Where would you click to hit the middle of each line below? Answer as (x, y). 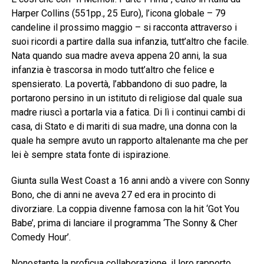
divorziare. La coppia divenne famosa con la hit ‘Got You (125, 209)
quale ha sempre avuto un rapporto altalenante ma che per (129, 141)
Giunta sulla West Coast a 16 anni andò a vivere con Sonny (130, 181)
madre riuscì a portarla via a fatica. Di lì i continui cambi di (128, 113)
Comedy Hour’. (41, 237)
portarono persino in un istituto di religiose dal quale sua (126, 98)
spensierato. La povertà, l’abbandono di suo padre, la (119, 84)
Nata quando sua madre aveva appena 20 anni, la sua (119, 56)
